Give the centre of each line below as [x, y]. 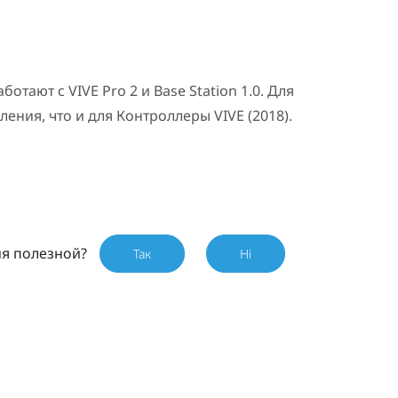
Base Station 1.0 [207, 91]
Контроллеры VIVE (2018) [202, 116]
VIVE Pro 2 [103, 91]
